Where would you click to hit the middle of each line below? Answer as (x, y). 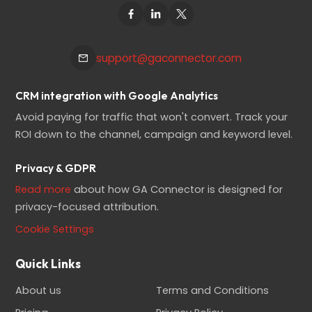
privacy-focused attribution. (87, 206)
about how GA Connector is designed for (177, 189)
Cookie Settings (55, 229)
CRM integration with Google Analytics (117, 95)
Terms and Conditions (212, 291)
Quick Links (48, 264)
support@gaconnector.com (169, 58)
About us (39, 291)
